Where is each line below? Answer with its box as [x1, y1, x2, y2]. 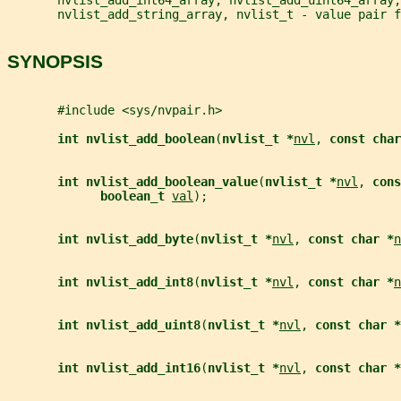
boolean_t [100, 188, 172, 203]
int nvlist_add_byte [57, 231, 193, 246]
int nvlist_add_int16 [57, 360, 200, 375]
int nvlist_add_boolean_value [57, 174, 258, 189]
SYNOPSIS [7, 51, 103, 73]
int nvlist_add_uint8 [57, 317, 200, 332]
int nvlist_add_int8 [57, 274, 193, 289]
